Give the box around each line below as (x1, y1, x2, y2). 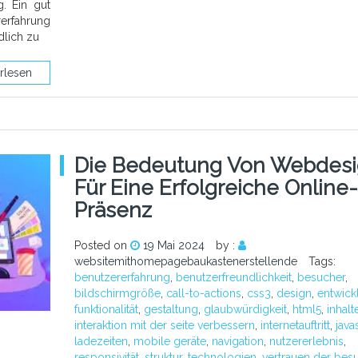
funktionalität (74, 303, 138, 316)
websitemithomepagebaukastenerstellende (74, 255, 297, 268)
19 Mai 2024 (142, 239, 205, 252)
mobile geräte (133, 335, 206, 348)
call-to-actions (165, 287, 241, 300)
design (276, 287, 312, 300)
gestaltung (143, 303, 198, 316)
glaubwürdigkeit (203, 303, 287, 316)
